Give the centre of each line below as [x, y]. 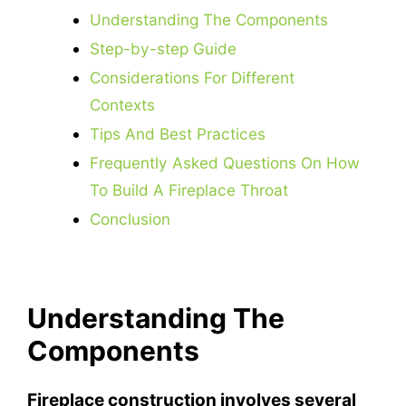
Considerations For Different [193, 78]
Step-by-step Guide [164, 49]
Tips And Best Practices [178, 134]
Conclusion [130, 219]
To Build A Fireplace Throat [189, 190]
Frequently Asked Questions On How [225, 163]
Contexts [123, 105]
